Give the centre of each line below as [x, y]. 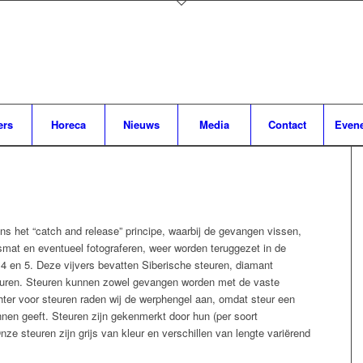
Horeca [68, 124]
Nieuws [141, 124]
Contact [287, 124]
